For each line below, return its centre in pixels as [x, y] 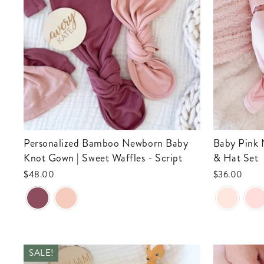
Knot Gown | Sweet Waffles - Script [103, 158]
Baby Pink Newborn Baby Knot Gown [217, 143]
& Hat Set [236, 158]
